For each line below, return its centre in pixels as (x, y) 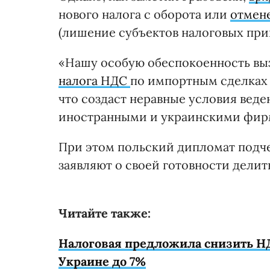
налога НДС (94, 80)
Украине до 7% (102, 261)
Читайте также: (105, 213)
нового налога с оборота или (144, 14)
